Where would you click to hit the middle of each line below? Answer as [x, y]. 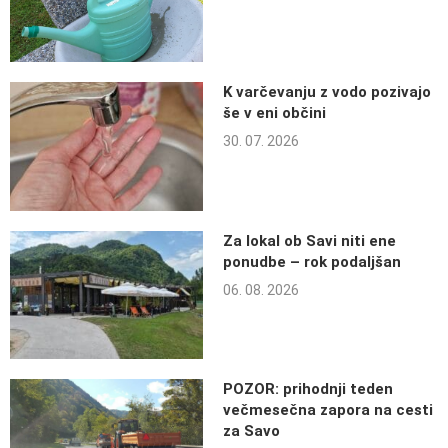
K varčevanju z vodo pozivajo [326, 92]
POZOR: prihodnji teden [307, 388]
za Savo [251, 430]
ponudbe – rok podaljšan [311, 261]
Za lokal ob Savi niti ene [309, 240]
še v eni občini [274, 113]
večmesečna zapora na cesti [327, 409]
